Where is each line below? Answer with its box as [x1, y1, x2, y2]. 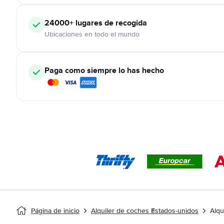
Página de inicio [31, 206, 79, 215]
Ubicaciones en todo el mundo [44, 30, 139, 38]
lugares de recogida [73, 17, 147, 28]
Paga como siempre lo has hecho [44, 64, 164, 76]
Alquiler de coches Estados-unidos [91, 206, 198, 215]
